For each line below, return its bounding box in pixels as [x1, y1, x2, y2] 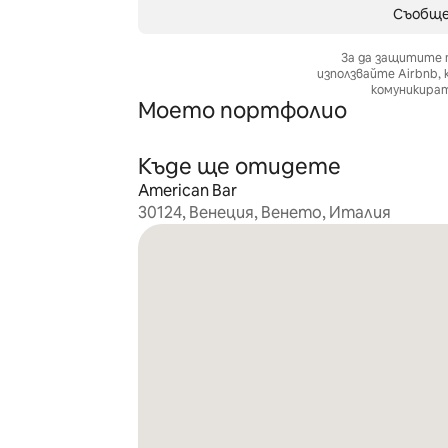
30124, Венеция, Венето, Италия [137, 202, 391, 223]
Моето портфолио [137, 96, 347, 125]
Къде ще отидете [137, 152, 341, 181]
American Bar [137, 180, 237, 201]
